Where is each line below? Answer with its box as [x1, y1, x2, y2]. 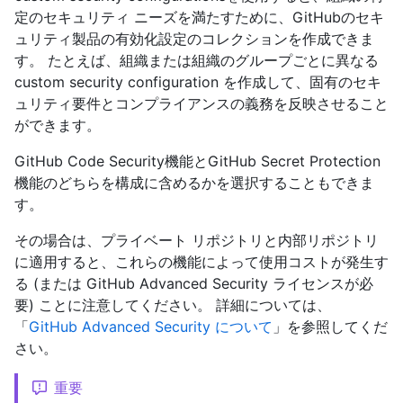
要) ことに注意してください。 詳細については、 [14, 296, 331, 315]
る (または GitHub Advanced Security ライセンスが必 [14, 274, 373, 293]
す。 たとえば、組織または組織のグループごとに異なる [14, 51, 379, 70]
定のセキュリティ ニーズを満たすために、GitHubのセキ [14, 8, 384, 27]
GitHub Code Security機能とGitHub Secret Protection [14, 152, 381, 171]
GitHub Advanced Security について [29, 318, 273, 336]
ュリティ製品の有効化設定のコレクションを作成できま [14, 30, 374, 49]
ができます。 [14, 116, 101, 135]
